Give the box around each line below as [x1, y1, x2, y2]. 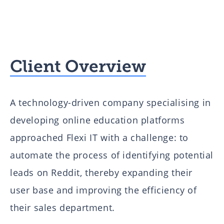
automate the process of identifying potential [10, 149, 214, 161]
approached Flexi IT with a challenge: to [10, 131, 189, 144]
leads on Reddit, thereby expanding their [10, 166, 193, 179]
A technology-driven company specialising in [10, 96, 211, 109]
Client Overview [10, 55, 146, 76]
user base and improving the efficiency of [10, 184, 197, 196]
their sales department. [10, 201, 115, 214]
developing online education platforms [10, 114, 185, 126]
